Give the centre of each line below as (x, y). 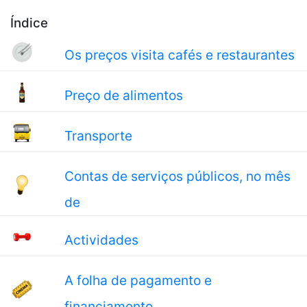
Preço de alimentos (123, 95)
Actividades (101, 240)
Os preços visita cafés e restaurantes (179, 55)
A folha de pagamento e (138, 280)
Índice (29, 23)
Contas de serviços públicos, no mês (177, 176)
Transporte (98, 136)
